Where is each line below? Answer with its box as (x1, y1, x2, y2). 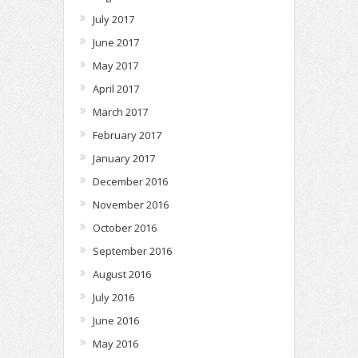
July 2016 (93, 289, 134, 304)
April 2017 (93, 81, 139, 96)
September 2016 (93, 243, 172, 258)
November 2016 (93, 197, 169, 212)
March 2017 (93, 104, 148, 119)
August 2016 (93, 266, 151, 281)
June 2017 (93, 34, 139, 50)
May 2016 (93, 336, 138, 351)
